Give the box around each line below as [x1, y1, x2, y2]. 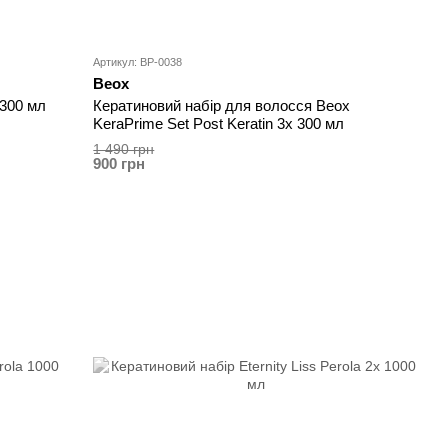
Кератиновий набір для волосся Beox [93, 97, 351, 115]
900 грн [93, 155, 146, 173]
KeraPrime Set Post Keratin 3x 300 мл [93, 115, 345, 133]
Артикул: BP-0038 [93, 56, 183, 69]
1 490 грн [93, 141, 155, 158]
